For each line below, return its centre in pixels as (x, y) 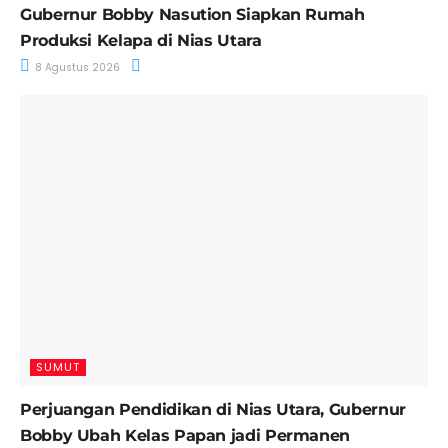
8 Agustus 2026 (76, 67)
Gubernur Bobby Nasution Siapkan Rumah (192, 14)
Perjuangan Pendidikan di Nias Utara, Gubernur (213, 410)
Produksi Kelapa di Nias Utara (141, 40)
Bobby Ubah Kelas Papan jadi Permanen (187, 436)
